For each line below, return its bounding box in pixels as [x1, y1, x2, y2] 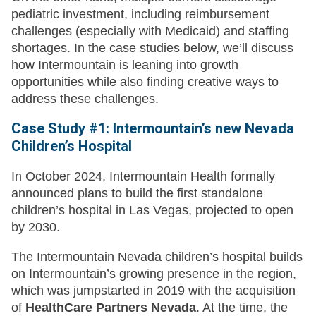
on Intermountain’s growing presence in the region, [11, 267, 296, 281]
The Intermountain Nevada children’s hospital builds [11, 250, 303, 265]
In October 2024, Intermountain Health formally [11, 169, 275, 184]
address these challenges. [11, 92, 159, 107]
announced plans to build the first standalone [11, 186, 263, 201]
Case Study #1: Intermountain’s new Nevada [11, 120, 294, 138]
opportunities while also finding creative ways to [11, 75, 279, 90]
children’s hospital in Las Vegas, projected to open [11, 203, 293, 218]
